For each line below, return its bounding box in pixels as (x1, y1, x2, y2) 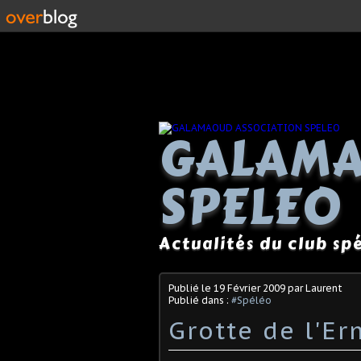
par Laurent (285, 281, 342, 294)
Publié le (168, 281, 214, 294)
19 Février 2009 (214, 281, 285, 294)
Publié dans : (168, 293, 231, 306)
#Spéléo (231, 293, 272, 306)
